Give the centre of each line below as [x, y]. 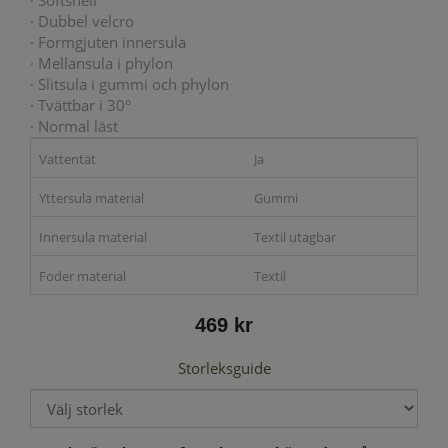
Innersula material [93, 237]
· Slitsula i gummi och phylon [129, 84]
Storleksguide [224, 368]
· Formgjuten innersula [108, 42]
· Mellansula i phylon [101, 63]
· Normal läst [74, 126]
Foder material [82, 276]
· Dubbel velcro [82, 21]
